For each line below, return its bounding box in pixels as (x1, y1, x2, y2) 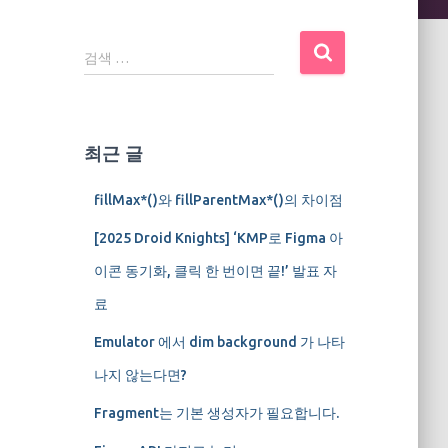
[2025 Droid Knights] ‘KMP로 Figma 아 (93, 230, 343, 246)
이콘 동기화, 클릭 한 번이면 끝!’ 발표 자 (93, 263, 337, 279)
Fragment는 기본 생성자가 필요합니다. (93, 405, 339, 421)
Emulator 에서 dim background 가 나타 (93, 334, 345, 350)
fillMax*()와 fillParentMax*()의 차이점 (93, 192, 343, 208)
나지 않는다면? (93, 367, 187, 383)
